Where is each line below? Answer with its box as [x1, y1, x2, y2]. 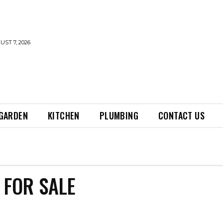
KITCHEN [48, 109, 80, 122]
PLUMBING [99, 109, 139, 122]
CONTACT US [158, 109, 205, 122]
